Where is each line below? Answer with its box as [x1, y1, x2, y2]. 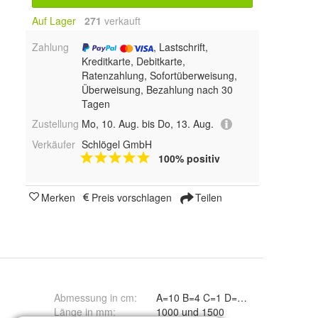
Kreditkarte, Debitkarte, [81, 54, 185, 68]
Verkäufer [32, 137, 75, 152]
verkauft [102, 13, 141, 28]
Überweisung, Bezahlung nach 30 [81, 82, 233, 97]
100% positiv [158, 151, 220, 166]
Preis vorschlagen [92, 190, 172, 205]
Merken [41, 190, 75, 205]
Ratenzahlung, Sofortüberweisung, [81, 68, 237, 82]
